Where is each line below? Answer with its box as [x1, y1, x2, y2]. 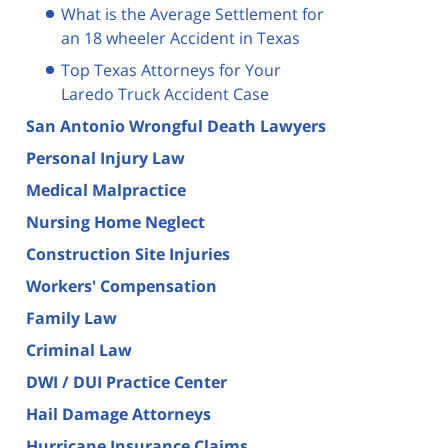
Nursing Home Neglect [26, 210, 205, 233]
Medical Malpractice [26, 178, 186, 201]
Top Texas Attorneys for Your [61, 58, 281, 81]
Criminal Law [26, 338, 132, 361]
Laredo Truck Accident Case [61, 82, 269, 105]
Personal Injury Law [26, 146, 185, 169]
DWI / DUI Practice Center [26, 370, 227, 393]
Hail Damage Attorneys [26, 402, 211, 425]
